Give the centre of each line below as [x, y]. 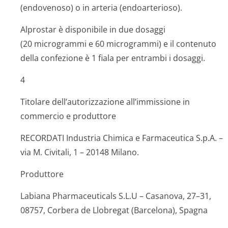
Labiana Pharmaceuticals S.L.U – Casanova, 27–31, [116, 196]
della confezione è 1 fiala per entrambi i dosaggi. [113, 58]
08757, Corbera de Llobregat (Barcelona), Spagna [114, 210]
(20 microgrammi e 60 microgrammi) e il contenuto [118, 44]
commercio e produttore [68, 116]
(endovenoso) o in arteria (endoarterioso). [101, 8]
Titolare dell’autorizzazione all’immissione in [105, 102]
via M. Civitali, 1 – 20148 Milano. [80, 152]
